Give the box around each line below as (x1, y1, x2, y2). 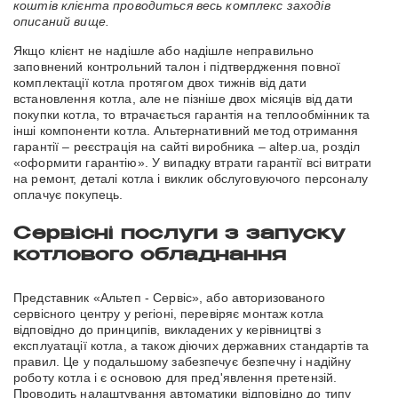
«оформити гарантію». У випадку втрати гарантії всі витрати (13, 155, 372, 171)
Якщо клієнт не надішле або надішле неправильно (13, 44, 314, 59)
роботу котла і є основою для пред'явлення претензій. (13, 370, 338, 386)
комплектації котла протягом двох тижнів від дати (13, 76, 306, 91)
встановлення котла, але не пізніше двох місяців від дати (13, 92, 353, 107)
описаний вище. (13, 14, 109, 29)
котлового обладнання (13, 247, 287, 267)
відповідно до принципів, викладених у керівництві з (13, 322, 322, 338)
